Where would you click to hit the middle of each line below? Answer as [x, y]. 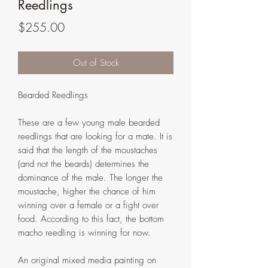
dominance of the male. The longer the [90, 178]
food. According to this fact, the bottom [91, 219]
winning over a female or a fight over [88, 205]
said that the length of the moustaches [88, 150]
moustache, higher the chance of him [87, 192]
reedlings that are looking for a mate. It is [95, 137]
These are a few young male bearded [89, 123]
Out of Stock [96, 63]
